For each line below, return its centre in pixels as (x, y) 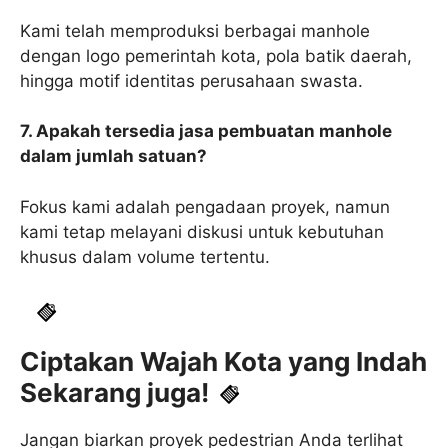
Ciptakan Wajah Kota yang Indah (223, 362)
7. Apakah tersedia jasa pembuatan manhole (206, 131)
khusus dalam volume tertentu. (145, 256)
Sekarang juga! (114, 393)
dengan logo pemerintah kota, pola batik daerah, (216, 55)
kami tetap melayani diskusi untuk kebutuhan (202, 231)
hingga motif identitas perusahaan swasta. (191, 80)
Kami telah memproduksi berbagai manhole (195, 30)
